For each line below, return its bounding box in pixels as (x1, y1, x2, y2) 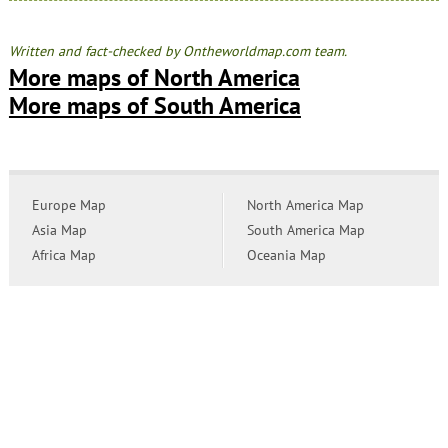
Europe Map (31, 195, 106, 214)
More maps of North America (8, 61, 300, 93)
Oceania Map (246, 245, 326, 264)
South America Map (246, 220, 365, 239)
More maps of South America (8, 89, 301, 121)
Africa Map (31, 245, 96, 264)
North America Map (246, 195, 364, 214)
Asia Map (31, 220, 87, 239)
